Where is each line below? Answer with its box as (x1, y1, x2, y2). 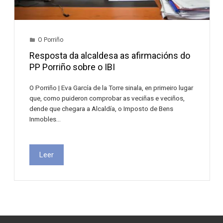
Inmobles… (29, 114, 61, 123)
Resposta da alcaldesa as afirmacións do (29, 50, 191, 61)
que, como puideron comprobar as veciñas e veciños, (29, 94, 185, 102)
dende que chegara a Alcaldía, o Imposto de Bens (29, 104, 174, 112)
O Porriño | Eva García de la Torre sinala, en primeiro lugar (29, 83, 194, 92)
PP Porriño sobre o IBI (29, 61, 115, 72)
